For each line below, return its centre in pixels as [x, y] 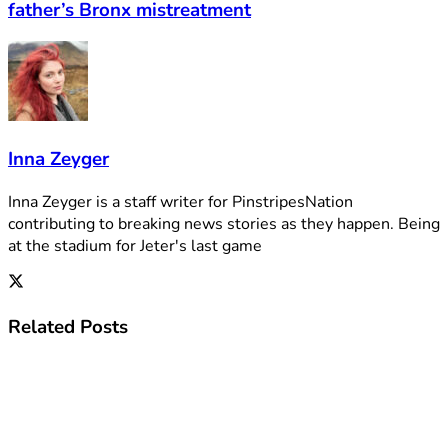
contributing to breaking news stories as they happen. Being [224, 223]
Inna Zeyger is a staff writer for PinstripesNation [180, 201]
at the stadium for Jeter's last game [135, 245]
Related [41, 326]
